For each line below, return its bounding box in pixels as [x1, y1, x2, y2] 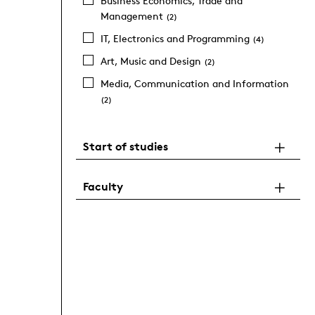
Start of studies [82, 139, 168, 153]
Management [100, 10, 166, 22]
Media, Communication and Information [100, 77, 289, 89]
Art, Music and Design [100, 55, 204, 67]
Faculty [82, 179, 123, 193]
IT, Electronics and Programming [100, 32, 252, 44]
